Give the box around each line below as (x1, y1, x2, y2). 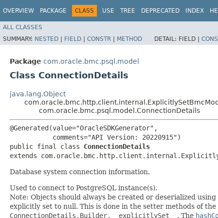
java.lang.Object (10, 90, 66, 98)
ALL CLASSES (3, 23, 42, 31)
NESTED (35, 35, 58, 42)
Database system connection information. (10, 167, 150, 176)
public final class (10, 142, 84, 150)
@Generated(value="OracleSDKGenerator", (10, 124, 158, 132)
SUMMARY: (3, 35, 35, 42)
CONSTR (87, 35, 111, 42)
